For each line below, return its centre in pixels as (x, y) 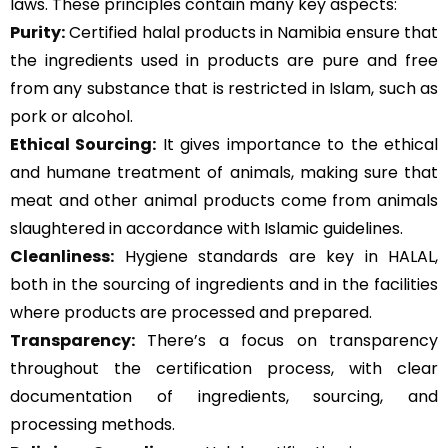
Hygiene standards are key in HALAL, (276, 256)
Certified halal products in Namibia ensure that (251, 32)
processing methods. (92, 424)
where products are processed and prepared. (191, 312)
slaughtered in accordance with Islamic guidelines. (206, 228)
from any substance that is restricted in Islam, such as (224, 88)
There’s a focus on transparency (286, 340)
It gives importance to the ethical (297, 144)
